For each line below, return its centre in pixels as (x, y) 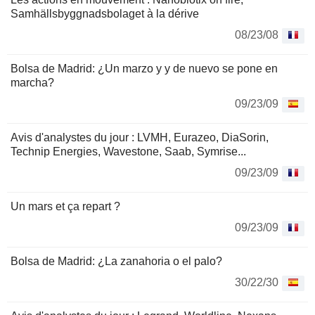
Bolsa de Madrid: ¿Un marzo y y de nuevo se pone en (144, 69)
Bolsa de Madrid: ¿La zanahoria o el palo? (116, 262)
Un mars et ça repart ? (65, 207)
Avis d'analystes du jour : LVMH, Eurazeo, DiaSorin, (140, 138)
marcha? (32, 83)
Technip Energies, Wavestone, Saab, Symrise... (128, 152)
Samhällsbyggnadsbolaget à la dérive (105, 14)
